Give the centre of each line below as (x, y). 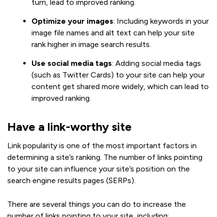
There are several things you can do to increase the (97, 204)
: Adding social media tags (156, 63)
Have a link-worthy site (70, 126)
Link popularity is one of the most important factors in (102, 145)
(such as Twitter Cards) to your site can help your (118, 75)
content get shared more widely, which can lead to (120, 86)
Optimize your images (72, 21)
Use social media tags (72, 63)
